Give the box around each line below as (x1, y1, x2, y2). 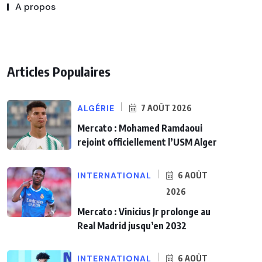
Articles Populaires (7, 63, 111, 80)
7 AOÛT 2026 (139, 103, 192, 113)
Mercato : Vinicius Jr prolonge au (77, 206, 211, 218)
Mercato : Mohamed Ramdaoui (77, 122, 202, 135)
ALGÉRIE (77, 103, 115, 114)
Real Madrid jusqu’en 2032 (77, 220, 187, 232)
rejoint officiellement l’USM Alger (77, 136, 217, 149)
